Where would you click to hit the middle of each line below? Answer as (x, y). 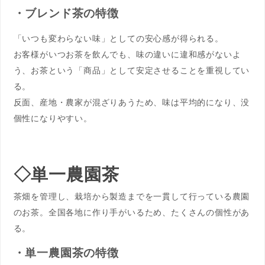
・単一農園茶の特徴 (66, 253)
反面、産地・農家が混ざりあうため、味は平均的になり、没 (132, 102)
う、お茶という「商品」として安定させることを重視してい (132, 70)
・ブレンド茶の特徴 (66, 12)
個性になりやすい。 (53, 118)
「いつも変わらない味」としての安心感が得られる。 (118, 38)
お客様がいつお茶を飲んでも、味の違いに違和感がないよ (127, 54)
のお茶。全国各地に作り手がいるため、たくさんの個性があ (132, 212)
